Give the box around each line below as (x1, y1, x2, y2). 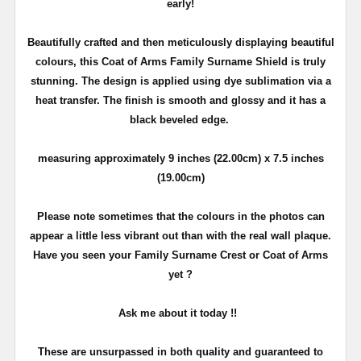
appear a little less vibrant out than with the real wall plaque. (30, 229, 331, 242)
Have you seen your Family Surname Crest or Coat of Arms (33, 248, 328, 261)
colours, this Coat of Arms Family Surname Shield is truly (35, 55, 326, 68)
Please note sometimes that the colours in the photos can (36, 210, 325, 222)
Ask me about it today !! (118, 306, 243, 319)
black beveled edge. (130, 113, 229, 126)
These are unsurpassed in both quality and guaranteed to (38, 345, 323, 358)
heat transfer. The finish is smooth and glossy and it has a (35, 93, 326, 106)
